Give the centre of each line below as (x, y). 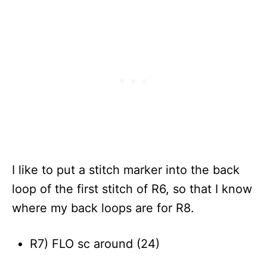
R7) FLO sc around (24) (95, 243)
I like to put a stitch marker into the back (126, 170)
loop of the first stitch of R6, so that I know (132, 189)
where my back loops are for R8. (103, 208)
